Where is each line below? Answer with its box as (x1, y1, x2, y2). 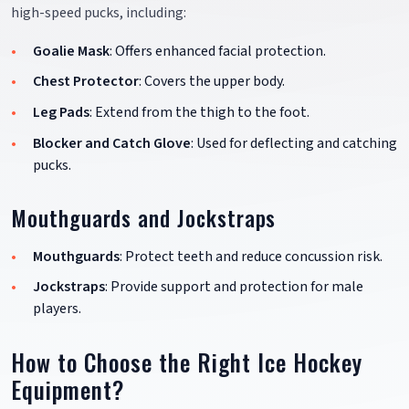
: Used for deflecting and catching (191, 132, 397, 153)
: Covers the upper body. (139, 71, 285, 92)
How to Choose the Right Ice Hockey (11, 345, 363, 380)
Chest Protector (33, 71, 139, 92)
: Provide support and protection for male (105, 277, 363, 298)
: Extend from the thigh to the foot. (89, 101, 309, 122)
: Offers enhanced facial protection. (110, 40, 326, 61)
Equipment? (11, 372, 125, 407)
